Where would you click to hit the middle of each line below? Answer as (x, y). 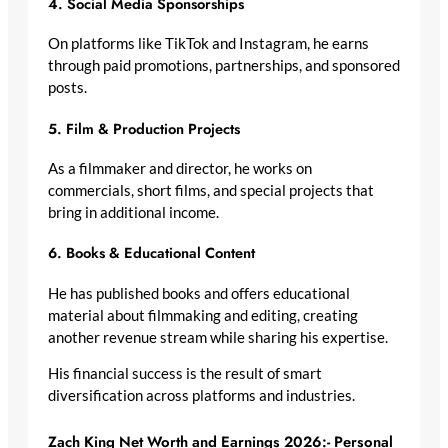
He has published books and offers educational (199, 293)
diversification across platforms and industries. (201, 396)
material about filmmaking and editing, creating (203, 315)
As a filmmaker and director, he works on (180, 168)
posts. (67, 88)
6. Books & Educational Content (151, 253)
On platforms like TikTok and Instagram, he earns (208, 44)
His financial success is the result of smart (185, 374)
